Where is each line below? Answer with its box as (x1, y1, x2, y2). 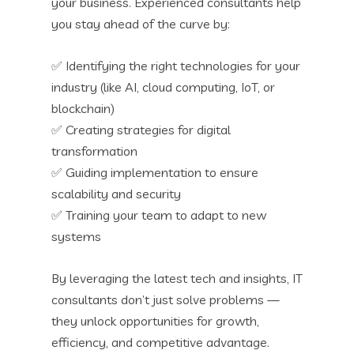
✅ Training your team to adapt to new (51, 206, 266, 223)
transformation (51, 142, 137, 159)
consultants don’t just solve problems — (51, 291, 280, 307)
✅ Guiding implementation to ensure (51, 164, 258, 180)
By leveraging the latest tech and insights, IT (51, 269, 303, 286)
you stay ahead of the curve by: (51, 15, 230, 32)
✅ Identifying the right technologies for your (51, 57, 300, 73)
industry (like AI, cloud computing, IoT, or (51, 78, 275, 95)
